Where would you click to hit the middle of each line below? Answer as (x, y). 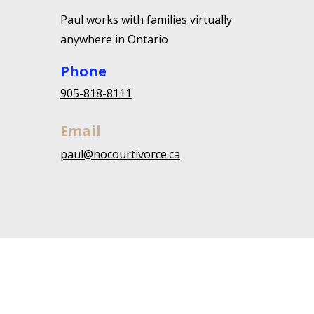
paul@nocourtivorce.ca (120, 154)
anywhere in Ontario (115, 39)
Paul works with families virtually (146, 20)
